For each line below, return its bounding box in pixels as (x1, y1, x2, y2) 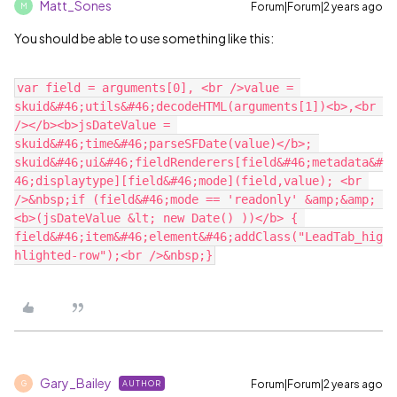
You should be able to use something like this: (14, 30, 274, 46)
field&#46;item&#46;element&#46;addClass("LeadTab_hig (14, 230, 383, 244)
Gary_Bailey (40, 375, 112, 391)
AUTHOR (122, 378, 161, 388)
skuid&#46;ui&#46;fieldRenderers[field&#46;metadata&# (14, 155, 383, 169)
